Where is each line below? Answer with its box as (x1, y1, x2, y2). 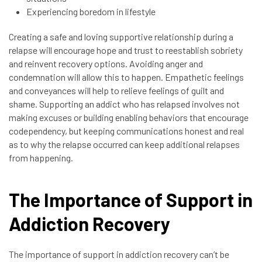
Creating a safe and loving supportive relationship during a (9, 31, 233, 42)
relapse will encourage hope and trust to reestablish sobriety (9, 44, 243, 56)
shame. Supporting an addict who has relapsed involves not (9, 98, 240, 109)
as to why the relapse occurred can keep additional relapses (9, 139, 240, 150)
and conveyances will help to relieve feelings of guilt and (9, 85, 224, 96)
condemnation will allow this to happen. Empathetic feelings (9, 71, 244, 82)
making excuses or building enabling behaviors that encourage (9, 112, 249, 123)
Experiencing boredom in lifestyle (26, 6, 156, 17)
